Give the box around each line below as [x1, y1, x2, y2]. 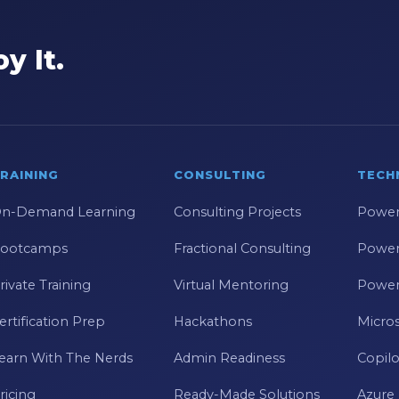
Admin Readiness [173, 350, 285, 366]
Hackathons [173, 313, 252, 330]
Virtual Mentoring [173, 277, 289, 293]
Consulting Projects [173, 204, 301, 220]
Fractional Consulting [173, 240, 311, 256]
